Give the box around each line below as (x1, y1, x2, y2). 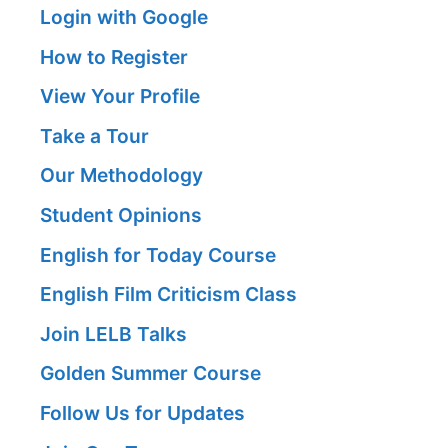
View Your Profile (40, 84, 200, 109)
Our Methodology (40, 163, 203, 188)
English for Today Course (40, 242, 276, 267)
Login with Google (40, 5, 208, 30)
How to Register (40, 44, 188, 69)
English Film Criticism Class (40, 282, 297, 307)
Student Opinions (40, 203, 202, 228)
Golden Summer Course (40, 361, 261, 386)
